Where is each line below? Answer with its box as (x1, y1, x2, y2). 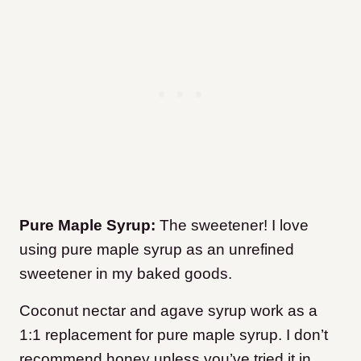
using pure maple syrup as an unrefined (19, 241, 294, 259)
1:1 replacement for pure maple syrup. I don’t (19, 326, 328, 344)
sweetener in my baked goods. (19, 265, 232, 283)
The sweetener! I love (156, 217, 309, 234)
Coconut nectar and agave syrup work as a (19, 302, 317, 320)
